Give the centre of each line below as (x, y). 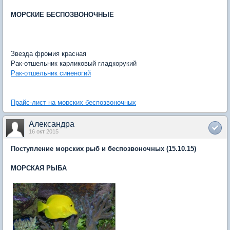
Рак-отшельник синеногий (51, 73)
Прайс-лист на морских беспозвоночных (73, 102)
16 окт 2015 (44, 131)
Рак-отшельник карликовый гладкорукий (74, 63)
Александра (52, 124)
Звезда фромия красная (49, 54)
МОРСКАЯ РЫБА (39, 168)
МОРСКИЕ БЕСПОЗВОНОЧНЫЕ (62, 15)
